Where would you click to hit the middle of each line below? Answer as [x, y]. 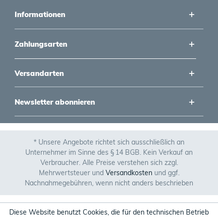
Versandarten [39, 73]
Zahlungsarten [41, 44]
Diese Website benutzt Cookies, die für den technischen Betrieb [109, 212]
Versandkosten [129, 173]
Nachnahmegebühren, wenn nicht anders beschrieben [109, 183]
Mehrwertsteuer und [72, 173]
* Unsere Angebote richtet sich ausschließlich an [109, 142]
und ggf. [166, 173]
